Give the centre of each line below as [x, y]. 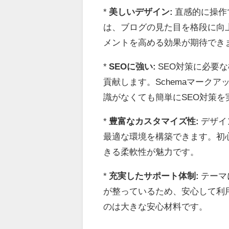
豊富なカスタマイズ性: [154, 121]
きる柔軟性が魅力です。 [151, 151]
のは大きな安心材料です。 [156, 206]
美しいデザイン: [141, 11]
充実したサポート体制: [154, 175]
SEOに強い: [133, 66]
